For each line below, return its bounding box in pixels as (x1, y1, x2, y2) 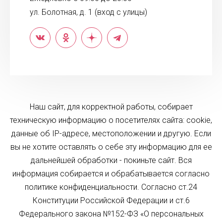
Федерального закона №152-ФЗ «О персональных (18, 209, 204, 219)
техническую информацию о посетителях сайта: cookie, (10, 115, 212, 125)
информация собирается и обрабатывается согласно (12, 169, 210, 178)
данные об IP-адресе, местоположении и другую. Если (11, 129, 211, 138)
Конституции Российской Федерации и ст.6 (32, 196, 190, 205)
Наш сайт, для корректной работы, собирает (29, 102, 193, 111)
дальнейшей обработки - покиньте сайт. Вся (30, 156, 192, 165)
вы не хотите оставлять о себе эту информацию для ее (10, 142, 212, 152)
